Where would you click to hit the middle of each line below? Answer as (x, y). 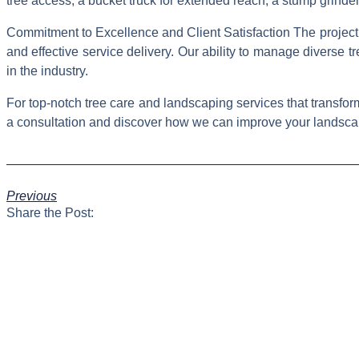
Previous (32, 196)
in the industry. (47, 71)
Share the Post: (50, 212)
